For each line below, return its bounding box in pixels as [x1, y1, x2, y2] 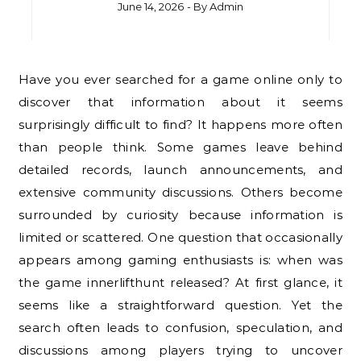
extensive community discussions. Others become [19, 185, 342, 201]
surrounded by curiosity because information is [19, 207, 342, 223]
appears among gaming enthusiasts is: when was [19, 252, 342, 268]
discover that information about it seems [19, 94, 342, 110]
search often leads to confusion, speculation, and [19, 320, 342, 336]
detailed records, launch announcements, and [19, 162, 342, 178]
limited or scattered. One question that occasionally [19, 230, 342, 246]
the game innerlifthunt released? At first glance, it [19, 275, 342, 291]
